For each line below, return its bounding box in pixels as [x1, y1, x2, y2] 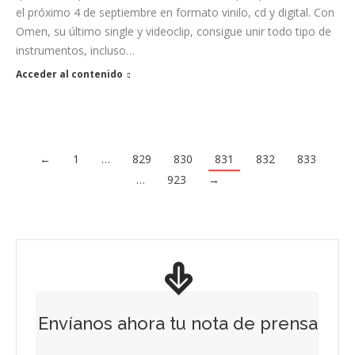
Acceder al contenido [16, 67, 123, 82]
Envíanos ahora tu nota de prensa [37, 313, 318, 334]
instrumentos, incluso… [16, 43, 135, 59]
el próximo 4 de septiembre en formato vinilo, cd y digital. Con [16, 5, 334, 21]
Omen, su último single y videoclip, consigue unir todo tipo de [16, 24, 331, 40]
